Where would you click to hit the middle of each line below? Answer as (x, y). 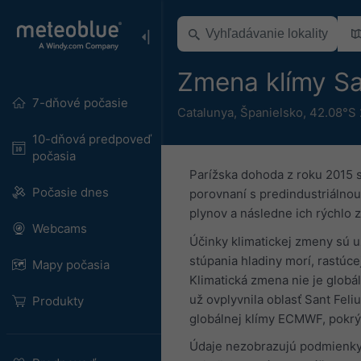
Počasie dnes (70, 192)
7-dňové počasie (80, 103)
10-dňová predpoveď (91, 139)
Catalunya (205, 112)
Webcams (59, 228)
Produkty (58, 301)
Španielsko (272, 112)
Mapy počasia (71, 265)
